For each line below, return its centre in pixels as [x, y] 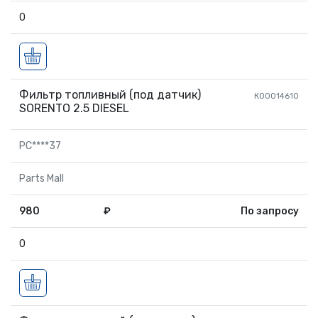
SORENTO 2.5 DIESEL [74, 108]
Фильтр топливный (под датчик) [110, 95]
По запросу [270, 211]
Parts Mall [42, 179]
